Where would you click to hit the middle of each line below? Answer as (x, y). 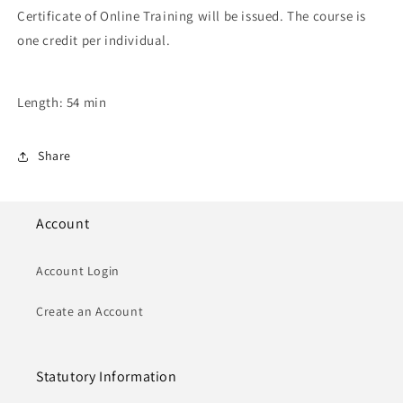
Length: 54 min (62, 102)
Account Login (78, 270)
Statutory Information (107, 376)
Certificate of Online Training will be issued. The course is (192, 15)
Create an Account (90, 311)
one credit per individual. (94, 40)
